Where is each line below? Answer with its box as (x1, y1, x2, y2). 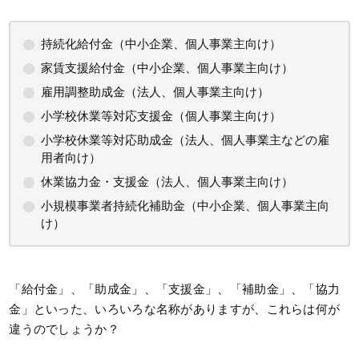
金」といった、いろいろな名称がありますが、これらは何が (9, 302, 341, 317)
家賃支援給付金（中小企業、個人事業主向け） (41, 61, 294, 75)
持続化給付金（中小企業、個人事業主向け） (41, 37, 282, 51)
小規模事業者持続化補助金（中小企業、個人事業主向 (41, 199, 330, 213)
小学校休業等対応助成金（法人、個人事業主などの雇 (41, 133, 330, 147)
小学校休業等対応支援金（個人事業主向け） (41, 109, 282, 123)
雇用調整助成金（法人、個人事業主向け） (41, 85, 270, 99)
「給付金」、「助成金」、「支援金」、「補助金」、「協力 (9, 282, 341, 296)
